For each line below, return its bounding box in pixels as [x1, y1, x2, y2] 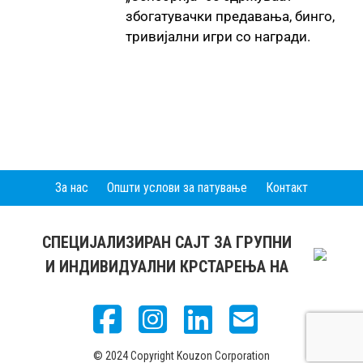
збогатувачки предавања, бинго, [126, 7, 335, 24]
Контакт [266, 179, 308, 195]
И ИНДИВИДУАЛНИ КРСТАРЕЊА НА [45, 256, 288, 276]
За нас [55, 179, 88, 195]
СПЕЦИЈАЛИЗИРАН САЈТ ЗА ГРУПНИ [42, 232, 292, 252]
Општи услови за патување [107, 179, 247, 195]
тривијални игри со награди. [126, 28, 310, 45]
